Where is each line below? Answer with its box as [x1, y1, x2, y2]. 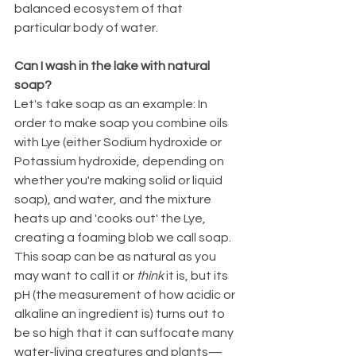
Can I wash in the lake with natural [14, 59, 212, 72]
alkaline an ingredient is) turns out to [14, 307, 227, 320]
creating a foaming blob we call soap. [14, 230, 234, 244]
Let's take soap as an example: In [14, 97, 210, 110]
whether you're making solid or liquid [14, 173, 225, 187]
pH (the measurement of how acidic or [14, 288, 238, 301]
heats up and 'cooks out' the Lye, [14, 211, 208, 225]
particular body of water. [14, 21, 158, 34]
